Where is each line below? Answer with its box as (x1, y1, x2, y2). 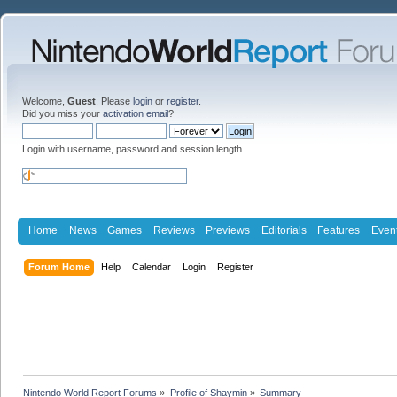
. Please (96, 96, 133, 106)
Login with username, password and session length (22, 144, 242, 154)
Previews (206, 223, 251, 237)
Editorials (261, 223, 307, 237)
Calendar (132, 261, 172, 272)
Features (317, 223, 361, 237)
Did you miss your (22, 108, 103, 119)
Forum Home (28, 261, 90, 272)
